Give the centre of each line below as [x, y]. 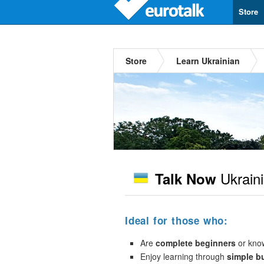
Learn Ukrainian [208, 61]
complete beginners [196, 243]
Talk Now [186, 179]
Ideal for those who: [176, 220]
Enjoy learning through [184, 256]
